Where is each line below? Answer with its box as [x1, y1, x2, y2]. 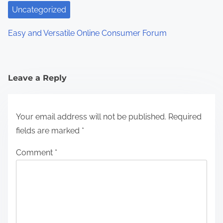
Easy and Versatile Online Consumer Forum [8, 28, 167, 38]
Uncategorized [12, 4, 66, 14]
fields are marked [16, 125, 82, 135]
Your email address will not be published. [16, 111, 166, 121]
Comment [16, 147, 55, 157]
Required [168, 111, 202, 121]
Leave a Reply [8, 73, 67, 83]
